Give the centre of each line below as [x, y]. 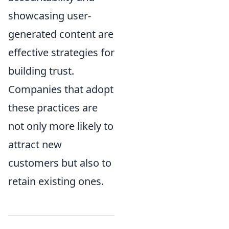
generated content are [61, 34]
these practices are [53, 108]
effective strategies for [61, 53]
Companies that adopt [61, 89]
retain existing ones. [56, 181]
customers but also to [60, 163]
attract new [35, 145]
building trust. [41, 71]
